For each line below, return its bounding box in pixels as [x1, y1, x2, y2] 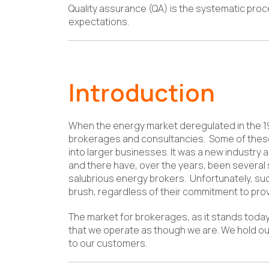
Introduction [68, 76, 215, 109]
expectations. [68, 15, 129, 28]
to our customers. [68, 237, 147, 250]
